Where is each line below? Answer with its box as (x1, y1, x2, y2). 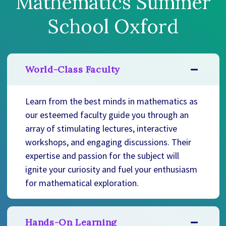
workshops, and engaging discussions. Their (25, 136, 191, 148)
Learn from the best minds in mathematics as (25, 95, 198, 107)
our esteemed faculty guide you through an (25, 109, 189, 121)
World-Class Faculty (25, 64, 120, 76)
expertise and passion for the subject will (25, 150, 179, 162)
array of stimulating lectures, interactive (25, 123, 177, 135)
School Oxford (47, 14, 179, 39)
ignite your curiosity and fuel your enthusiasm (25, 163, 197, 176)
